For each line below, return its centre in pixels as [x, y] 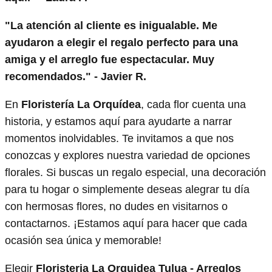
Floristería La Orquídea [81, 104]
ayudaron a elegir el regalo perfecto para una [121, 42]
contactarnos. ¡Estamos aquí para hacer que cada [126, 223]
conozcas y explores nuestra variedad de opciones [127, 155]
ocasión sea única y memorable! [83, 240]
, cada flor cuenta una [193, 104]
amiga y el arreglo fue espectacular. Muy [110, 59]
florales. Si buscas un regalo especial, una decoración [135, 172]
